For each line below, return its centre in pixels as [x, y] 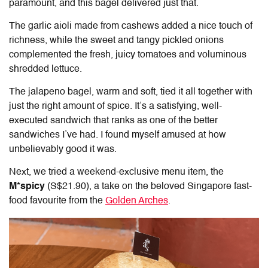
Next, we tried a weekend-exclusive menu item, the [116, 173]
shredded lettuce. [45, 70]
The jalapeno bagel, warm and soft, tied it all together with [131, 92]
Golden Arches [137, 201]
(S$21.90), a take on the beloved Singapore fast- [148, 187]
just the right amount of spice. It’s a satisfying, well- [115, 107]
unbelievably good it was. [63, 150]
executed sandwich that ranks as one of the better [113, 121]
